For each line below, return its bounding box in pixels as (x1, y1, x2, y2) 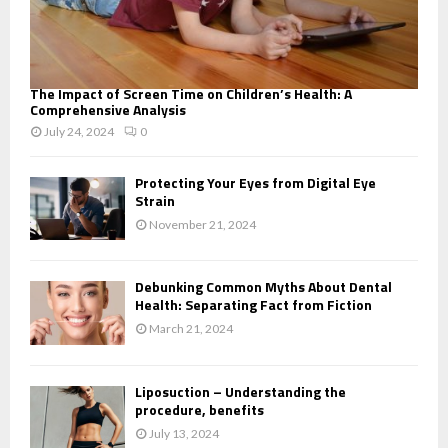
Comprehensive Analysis (30, 98, 186, 120)
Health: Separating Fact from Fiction (135, 294, 372, 316)
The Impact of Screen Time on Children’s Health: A (30, 82, 352, 104)
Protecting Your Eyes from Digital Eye (135, 171, 376, 193)
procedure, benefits (135, 398, 264, 420)
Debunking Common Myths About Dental (135, 276, 392, 298)
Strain (135, 189, 175, 211)
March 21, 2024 (149, 321, 233, 337)
